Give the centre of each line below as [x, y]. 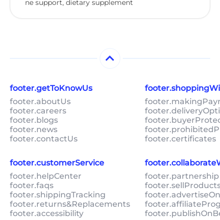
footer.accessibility [47, 214]
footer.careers [38, 111]
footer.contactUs [44, 139]
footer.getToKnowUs [51, 88]
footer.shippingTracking [58, 195]
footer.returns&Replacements [70, 204]
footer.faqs [32, 186]
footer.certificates [180, 139]
